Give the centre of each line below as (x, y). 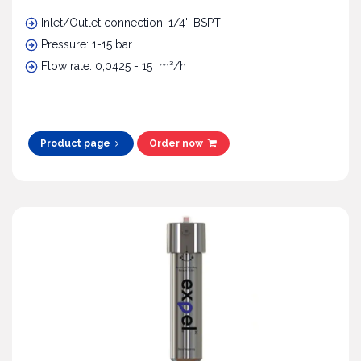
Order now (179, 144)
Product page (77, 144)
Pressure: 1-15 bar (88, 45)
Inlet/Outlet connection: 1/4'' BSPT (131, 23)
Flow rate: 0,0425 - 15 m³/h (114, 66)
